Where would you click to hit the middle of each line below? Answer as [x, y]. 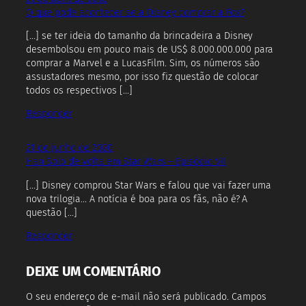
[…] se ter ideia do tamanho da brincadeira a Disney [140, 36]
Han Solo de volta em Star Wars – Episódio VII [126, 162]
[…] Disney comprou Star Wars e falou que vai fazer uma [149, 185]
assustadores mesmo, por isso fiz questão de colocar [142, 76]
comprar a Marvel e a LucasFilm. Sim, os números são [143, 63]
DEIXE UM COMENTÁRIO [94, 272]
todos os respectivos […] [79, 90]
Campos [249, 296]
